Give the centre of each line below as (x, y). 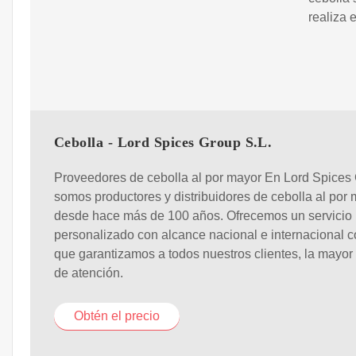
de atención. (89, 273)
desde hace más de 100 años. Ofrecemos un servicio (203, 216)
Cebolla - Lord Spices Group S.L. (163, 142)
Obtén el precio (117, 316)
